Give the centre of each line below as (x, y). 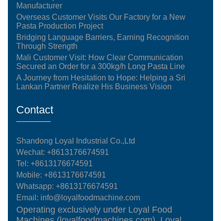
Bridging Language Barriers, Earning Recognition (103, 37)
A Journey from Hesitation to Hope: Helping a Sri (101, 77)
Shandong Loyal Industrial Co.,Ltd (77, 141)
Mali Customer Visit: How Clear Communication (100, 57)
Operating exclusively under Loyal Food (94, 209)
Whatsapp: (36, 186)
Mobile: (30, 175)
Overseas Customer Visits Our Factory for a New (101, 17)
